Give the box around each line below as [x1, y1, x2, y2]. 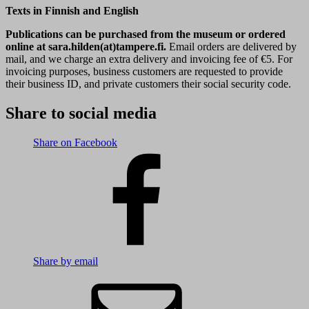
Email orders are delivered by [166, 41, 297, 53]
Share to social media [6, 104, 157, 123]
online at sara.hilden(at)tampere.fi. [6, 41, 166, 53]
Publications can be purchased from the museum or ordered [6, 28, 286, 41]
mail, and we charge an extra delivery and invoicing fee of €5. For [6, 53, 292, 66]
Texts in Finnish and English [6, 5, 139, 17]
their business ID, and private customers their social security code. [6, 78, 291, 90]
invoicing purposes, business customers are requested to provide [6, 66, 283, 78]
